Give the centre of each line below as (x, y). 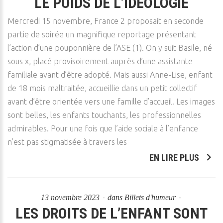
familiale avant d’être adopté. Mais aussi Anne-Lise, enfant (110, 75)
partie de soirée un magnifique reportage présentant (102, 34)
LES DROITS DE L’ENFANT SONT (111, 213)
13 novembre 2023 (71, 197)
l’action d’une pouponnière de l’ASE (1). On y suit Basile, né (110, 48)
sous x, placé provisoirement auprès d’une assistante (100, 61)
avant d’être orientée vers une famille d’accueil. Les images (111, 102)
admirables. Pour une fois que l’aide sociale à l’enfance (103, 128)
